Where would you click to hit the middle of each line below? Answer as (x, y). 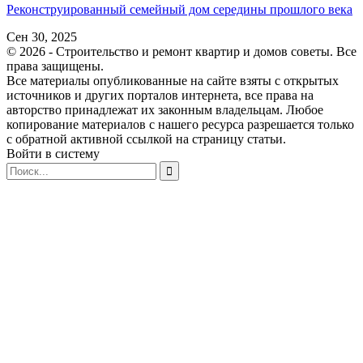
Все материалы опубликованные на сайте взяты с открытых (173, 80)
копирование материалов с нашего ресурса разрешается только (180, 124)
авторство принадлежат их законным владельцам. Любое (165, 109)
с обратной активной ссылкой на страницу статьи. (146, 139)
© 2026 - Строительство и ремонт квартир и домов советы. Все (181, 51)
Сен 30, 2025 (42, 36)
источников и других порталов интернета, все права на (160, 95)
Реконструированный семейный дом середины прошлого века (179, 9)
